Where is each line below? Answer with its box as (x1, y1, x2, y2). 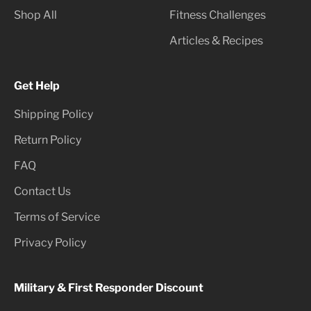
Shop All (14, 8, 57, 22)
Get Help (14, 79, 60, 92)
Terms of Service (14, 210, 100, 224)
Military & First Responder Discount (14, 281, 203, 294)
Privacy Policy (14, 236, 86, 249)
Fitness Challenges (169, 8, 266, 22)
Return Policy (14, 133, 81, 146)
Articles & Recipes (169, 34, 263, 47)
